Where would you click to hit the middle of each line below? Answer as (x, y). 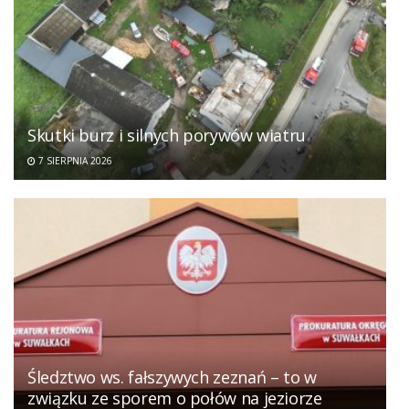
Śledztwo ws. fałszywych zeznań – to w (172, 378)
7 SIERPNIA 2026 (74, 160)
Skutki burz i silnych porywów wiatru (167, 135)
